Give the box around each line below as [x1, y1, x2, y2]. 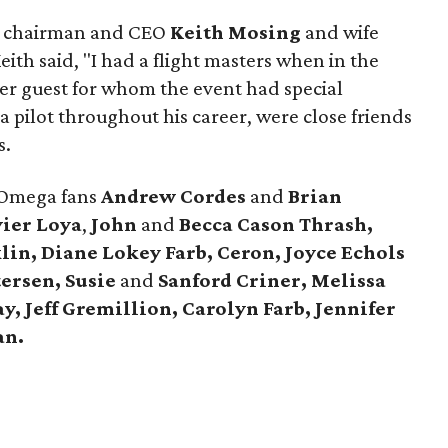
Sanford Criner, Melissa [158, 268, 387, 292]
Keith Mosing [170, 20, 302, 44]
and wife [301, 20, 380, 44]
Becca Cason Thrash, [179, 212, 374, 236]
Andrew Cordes [101, 184, 247, 208]
